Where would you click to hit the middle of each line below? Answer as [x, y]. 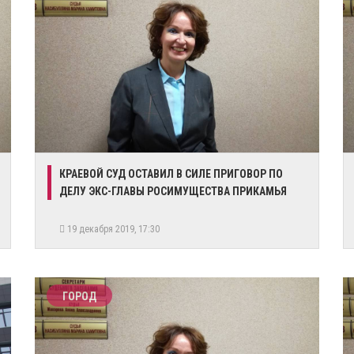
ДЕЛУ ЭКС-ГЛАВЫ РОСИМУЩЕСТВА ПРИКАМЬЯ [173, 191]
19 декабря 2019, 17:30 [115, 229]
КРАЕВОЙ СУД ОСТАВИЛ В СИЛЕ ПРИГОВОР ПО [171, 174]
